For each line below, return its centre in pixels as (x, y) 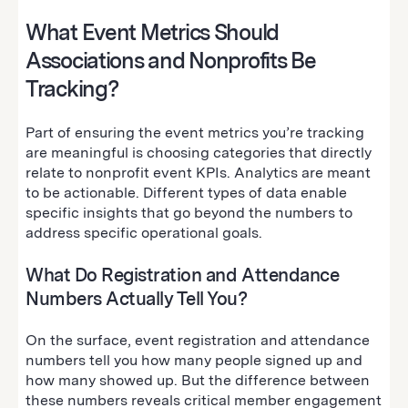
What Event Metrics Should (152, 32)
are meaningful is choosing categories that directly (199, 152)
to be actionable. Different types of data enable (186, 192)
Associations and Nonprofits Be (171, 60)
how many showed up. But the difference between (198, 380)
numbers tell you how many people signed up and (194, 360)
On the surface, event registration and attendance (198, 340)
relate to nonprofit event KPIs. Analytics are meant (198, 172)
